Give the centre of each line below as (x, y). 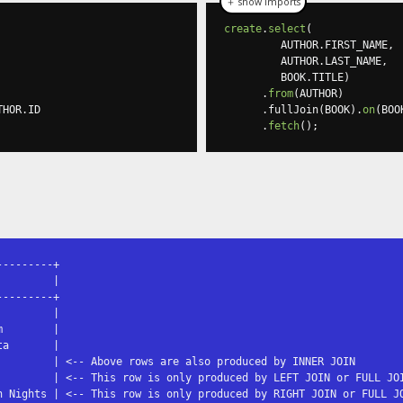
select (287, 28)
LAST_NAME (353, 61)
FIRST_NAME (356, 45)
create (243, 28)
